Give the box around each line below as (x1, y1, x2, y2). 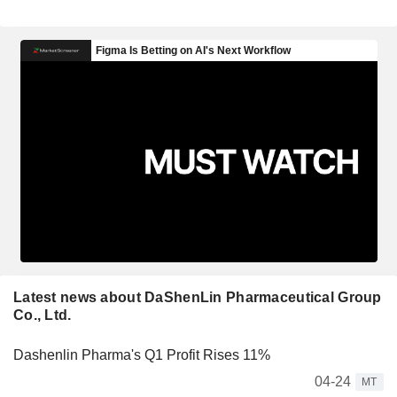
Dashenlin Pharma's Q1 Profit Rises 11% (13, 346, 270, 362)
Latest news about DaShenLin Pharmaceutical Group (13, 289, 382, 305)
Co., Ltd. (13, 307, 72, 323)
